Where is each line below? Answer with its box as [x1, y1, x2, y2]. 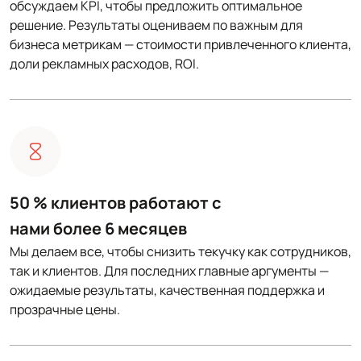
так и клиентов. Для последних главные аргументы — [10, 262, 329, 280]
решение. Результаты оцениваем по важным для [10, 16, 303, 34]
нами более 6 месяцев [10, 218, 187, 239]
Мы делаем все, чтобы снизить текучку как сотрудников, [10, 243, 351, 260]
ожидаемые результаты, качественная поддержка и [10, 281, 325, 299]
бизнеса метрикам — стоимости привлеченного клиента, [10, 35, 351, 53]
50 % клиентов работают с [10, 192, 222, 214]
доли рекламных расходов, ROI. [10, 55, 199, 73]
